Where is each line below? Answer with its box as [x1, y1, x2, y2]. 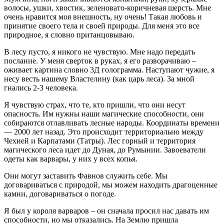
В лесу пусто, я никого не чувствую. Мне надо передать [4, 47, 195, 56]
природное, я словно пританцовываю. [4, 30, 134, 39]
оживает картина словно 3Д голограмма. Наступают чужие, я [4, 65, 214, 74]
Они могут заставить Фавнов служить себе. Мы [4, 171, 167, 180]
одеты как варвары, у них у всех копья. [4, 154, 137, 163]
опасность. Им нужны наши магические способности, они [4, 109, 204, 118]
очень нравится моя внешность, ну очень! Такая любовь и [4, 12, 202, 21]
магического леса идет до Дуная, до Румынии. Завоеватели [4, 145, 206, 154]
